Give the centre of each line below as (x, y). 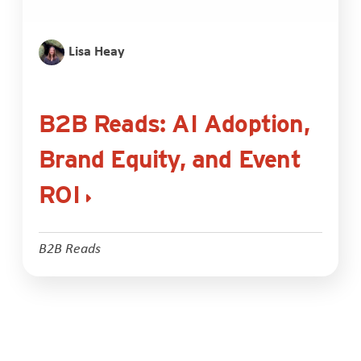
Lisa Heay (97, 51)
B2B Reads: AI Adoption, (174, 123)
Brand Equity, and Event (170, 158)
